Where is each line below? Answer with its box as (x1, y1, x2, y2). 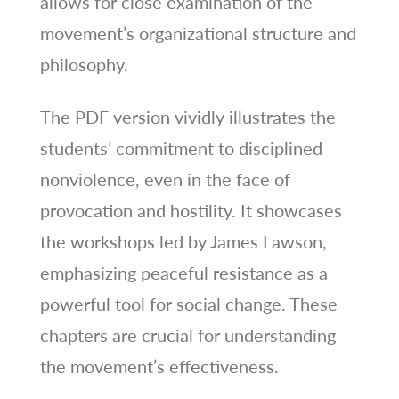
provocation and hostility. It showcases (39, 199, 342, 221)
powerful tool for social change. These (39, 292, 338, 314)
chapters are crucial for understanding (39, 323, 336, 346)
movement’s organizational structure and (39, 21, 356, 44)
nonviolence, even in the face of (39, 167, 290, 190)
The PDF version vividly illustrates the (39, 105, 336, 127)
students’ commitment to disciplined (39, 136, 322, 159)
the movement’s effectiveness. (39, 354, 279, 377)
